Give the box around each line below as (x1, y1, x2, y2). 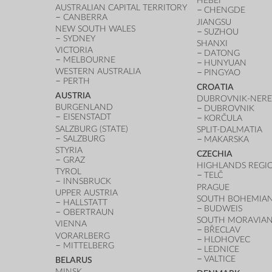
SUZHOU (204, 27, 239, 36)
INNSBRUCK (63, 176, 112, 186)
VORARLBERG (55, 231, 110, 240)
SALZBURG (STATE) (55, 124, 129, 134)
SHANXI (196, 38, 228, 48)
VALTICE (204, 254, 236, 263)
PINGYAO (204, 67, 241, 77)
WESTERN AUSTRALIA (55, 67, 141, 76)
